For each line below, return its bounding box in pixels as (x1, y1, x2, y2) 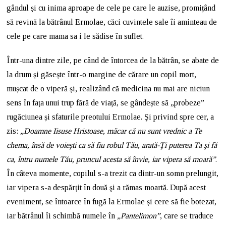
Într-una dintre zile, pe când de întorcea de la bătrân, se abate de (7, 56, 219, 65)
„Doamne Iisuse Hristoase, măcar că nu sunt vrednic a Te (20, 127, 202, 135)
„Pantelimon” (117, 211, 160, 220)
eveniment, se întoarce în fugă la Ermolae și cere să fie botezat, (7, 197, 217, 206)
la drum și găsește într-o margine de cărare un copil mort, (7, 70, 197, 79)
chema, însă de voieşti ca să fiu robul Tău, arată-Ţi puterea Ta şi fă (7, 141, 217, 149)
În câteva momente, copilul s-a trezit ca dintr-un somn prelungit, (7, 169, 219, 178)
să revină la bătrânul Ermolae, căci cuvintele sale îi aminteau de (7, 18, 217, 26)
